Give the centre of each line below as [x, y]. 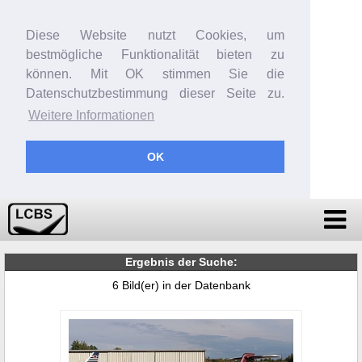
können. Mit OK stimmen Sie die [155, 74]
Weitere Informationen [92, 116]
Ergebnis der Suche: [181, 261]
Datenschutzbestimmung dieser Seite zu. [155, 93]
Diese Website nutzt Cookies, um [155, 35]
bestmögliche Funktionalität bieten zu [155, 55]
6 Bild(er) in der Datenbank [181, 285]
